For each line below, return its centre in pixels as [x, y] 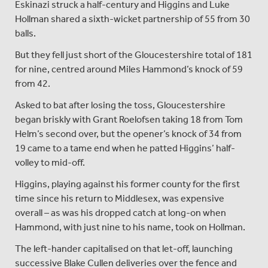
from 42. [33, 83]
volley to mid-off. [50, 162]
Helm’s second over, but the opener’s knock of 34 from [128, 133]
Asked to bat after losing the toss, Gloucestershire [120, 105]
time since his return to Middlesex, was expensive [120, 198]
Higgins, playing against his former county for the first [127, 184]
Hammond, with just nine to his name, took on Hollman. [130, 227]
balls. [25, 33]
